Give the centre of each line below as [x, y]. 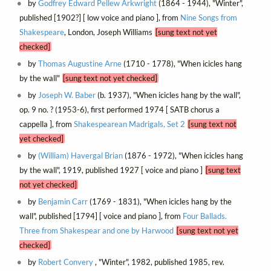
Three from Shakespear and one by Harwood [96, 231]
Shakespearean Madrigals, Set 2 [129, 124]
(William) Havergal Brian [81, 155]
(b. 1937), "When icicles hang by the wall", [168, 95]
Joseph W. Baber [67, 95]
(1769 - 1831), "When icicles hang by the [160, 202]
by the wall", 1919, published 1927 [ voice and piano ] [112, 170]
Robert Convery [66, 262]
